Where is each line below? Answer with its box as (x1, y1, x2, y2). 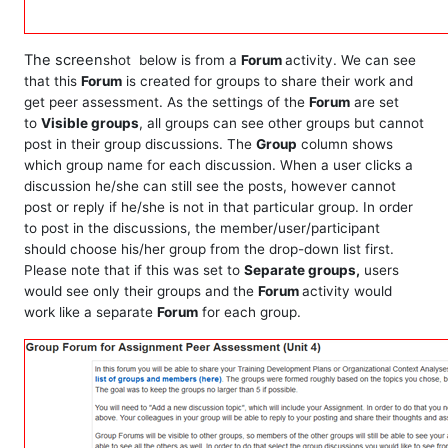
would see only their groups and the (24, 283, 258, 299)
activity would (302, 283, 392, 299)
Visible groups (41, 115, 139, 131)
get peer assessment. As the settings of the (24, 94, 309, 110)
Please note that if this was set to (24, 262, 244, 278)
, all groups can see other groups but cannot (139, 115, 424, 131)
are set (350, 94, 399, 110)
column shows (297, 136, 393, 152)
